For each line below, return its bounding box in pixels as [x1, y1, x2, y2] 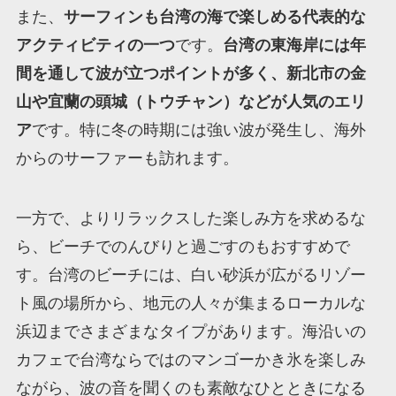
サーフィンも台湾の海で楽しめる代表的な [63, 7, 366, 26]
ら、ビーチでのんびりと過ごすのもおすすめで [15, 237, 350, 255]
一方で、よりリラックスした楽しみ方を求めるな [15, 209, 366, 227]
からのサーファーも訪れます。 [15, 148, 239, 167]
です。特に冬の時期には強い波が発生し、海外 [31, 120, 366, 139]
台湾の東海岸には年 [222, 35, 366, 54]
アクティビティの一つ [15, 35, 175, 54]
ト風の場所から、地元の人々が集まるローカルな [15, 293, 366, 312]
